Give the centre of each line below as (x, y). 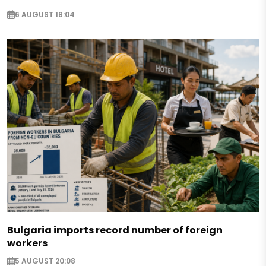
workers (27, 243)
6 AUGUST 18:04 (45, 14)
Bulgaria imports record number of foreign (115, 230)
